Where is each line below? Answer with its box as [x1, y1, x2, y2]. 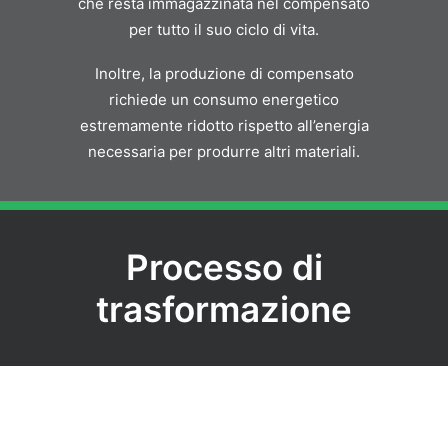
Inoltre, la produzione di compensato [94, 64, 354, 83]
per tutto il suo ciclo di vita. [129, 20, 319, 39]
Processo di [125, 246, 323, 288]
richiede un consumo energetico [109, 90, 339, 109]
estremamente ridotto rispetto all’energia [79, 116, 369, 135]
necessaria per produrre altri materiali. [88, 142, 360, 161]
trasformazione [96, 288, 352, 330]
